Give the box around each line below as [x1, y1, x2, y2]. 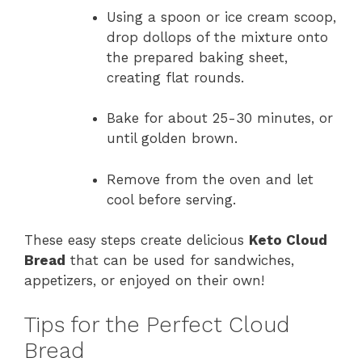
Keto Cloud [249, 232, 327, 249]
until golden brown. [107, 130, 238, 147]
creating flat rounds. [107, 69, 244, 86]
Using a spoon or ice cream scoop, [107, 8, 336, 25]
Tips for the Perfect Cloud [24, 311, 289, 338]
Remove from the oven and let [107, 170, 314, 187]
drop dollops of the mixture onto [107, 28, 328, 45]
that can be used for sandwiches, [65, 252, 294, 269]
